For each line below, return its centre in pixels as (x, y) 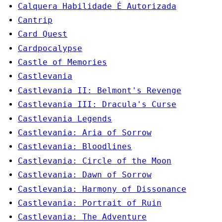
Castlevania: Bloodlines (75, 147)
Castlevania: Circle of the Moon (95, 161)
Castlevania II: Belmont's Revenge (100, 90)
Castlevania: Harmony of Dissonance (102, 189)
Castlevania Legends (65, 118)
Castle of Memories (62, 62)
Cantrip (35, 20)
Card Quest (43, 34)
